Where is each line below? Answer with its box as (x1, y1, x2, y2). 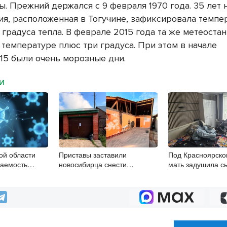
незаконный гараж (59, 169, 120, 179)
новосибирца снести (59, 159, 127, 170)
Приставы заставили (59, 149, 127, 160)
